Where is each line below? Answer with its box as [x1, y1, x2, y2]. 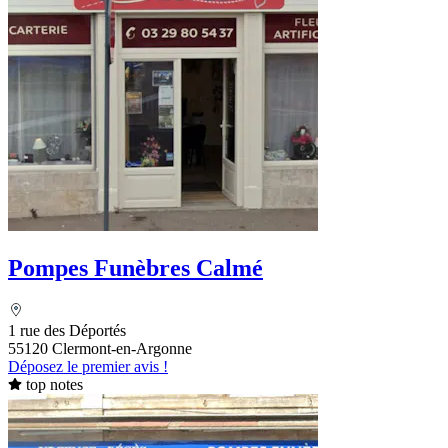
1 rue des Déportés [8, 322, 126, 340]
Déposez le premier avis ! [8, 358, 168, 376]
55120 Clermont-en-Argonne [8, 340, 192, 358]
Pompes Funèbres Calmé [8, 255, 263, 282]
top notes [25, 376, 83, 394]
